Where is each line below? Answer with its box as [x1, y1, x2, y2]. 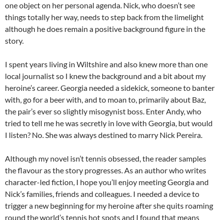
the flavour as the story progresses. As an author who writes [5, 165, 206, 175]
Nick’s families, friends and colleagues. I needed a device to [5, 189, 199, 199]
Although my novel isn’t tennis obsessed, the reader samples [5, 154, 206, 164]
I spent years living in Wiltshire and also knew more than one [5, 59, 208, 69]
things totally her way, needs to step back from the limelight [5, 12, 204, 22]
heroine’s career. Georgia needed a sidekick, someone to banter [5, 83, 215, 93]
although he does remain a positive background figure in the [5, 24, 205, 34]
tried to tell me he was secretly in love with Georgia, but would [5, 118, 213, 128]
